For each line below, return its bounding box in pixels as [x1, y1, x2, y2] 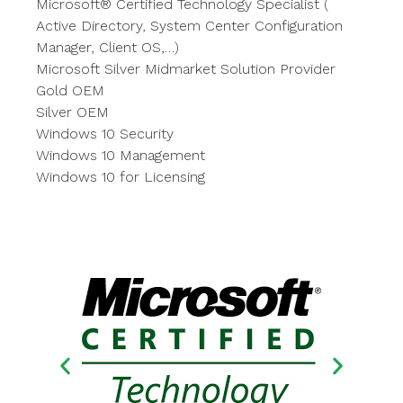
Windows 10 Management [36, 147, 205, 164]
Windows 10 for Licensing [36, 168, 205, 185]
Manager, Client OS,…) [36, 39, 179, 56]
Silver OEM [36, 103, 109, 121]
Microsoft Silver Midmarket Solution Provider [36, 60, 336, 77]
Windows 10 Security [36, 125, 174, 142]
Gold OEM [36, 82, 104, 99]
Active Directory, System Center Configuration [36, 17, 343, 34]
